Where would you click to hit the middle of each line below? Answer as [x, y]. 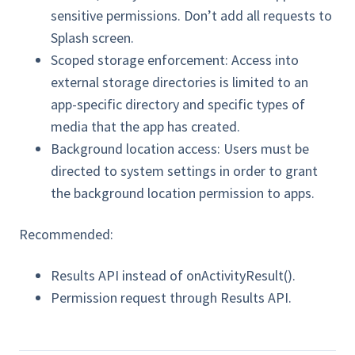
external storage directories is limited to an [179, 82]
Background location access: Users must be [180, 149]
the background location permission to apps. [183, 193]
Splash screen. [92, 38]
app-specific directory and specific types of [178, 105]
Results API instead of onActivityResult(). [173, 276]
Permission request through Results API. [171, 298]
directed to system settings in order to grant [184, 171]
